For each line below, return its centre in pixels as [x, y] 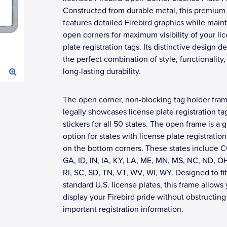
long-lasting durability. [102, 71]
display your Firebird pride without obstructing [144, 197]
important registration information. [123, 209]
